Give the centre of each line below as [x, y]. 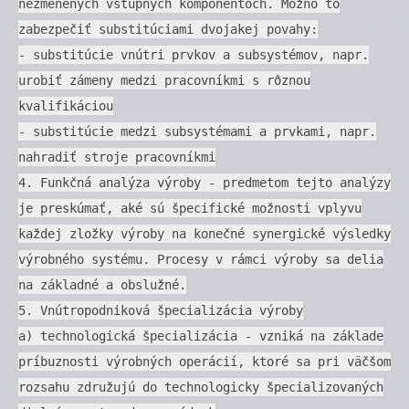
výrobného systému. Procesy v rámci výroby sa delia [201, 259]
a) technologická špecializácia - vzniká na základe [201, 336]
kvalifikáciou [66, 105]
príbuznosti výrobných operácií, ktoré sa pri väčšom [204, 361]
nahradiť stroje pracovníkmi [117, 157]
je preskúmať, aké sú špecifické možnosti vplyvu [190, 208]
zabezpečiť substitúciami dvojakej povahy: [168, 29]
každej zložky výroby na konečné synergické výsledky [204, 233]
